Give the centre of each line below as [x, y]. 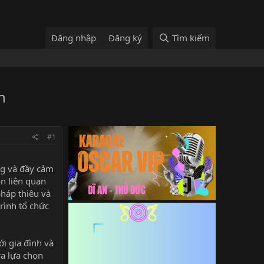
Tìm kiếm [191, 38]
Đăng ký [126, 38]
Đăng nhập [74, 38]
